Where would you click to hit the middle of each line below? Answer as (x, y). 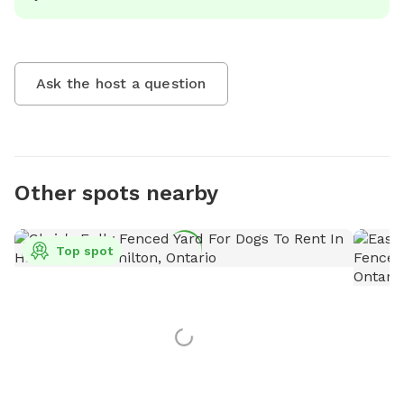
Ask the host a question (121, 83)
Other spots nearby (116, 193)
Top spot (84, 250)
